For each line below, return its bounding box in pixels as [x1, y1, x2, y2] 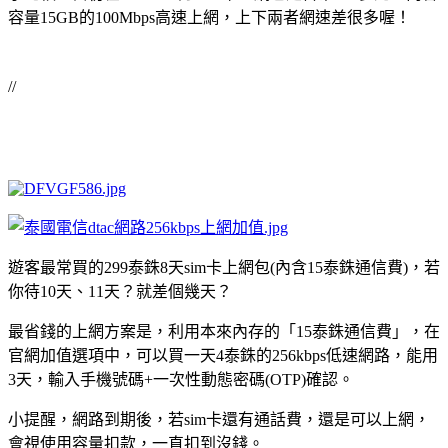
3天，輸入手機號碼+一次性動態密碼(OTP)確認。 [8, 370, 354, 388]
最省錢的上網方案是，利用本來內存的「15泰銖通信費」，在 [8, 322, 440, 340]
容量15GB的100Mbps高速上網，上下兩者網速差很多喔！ [8, 8, 411, 26]
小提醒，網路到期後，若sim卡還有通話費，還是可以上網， [8, 410, 430, 428]
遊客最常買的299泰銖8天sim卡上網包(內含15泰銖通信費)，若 [8, 258, 440, 276]
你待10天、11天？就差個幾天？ [8, 282, 232, 300]
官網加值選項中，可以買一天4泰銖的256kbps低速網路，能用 [8, 346, 438, 364]
